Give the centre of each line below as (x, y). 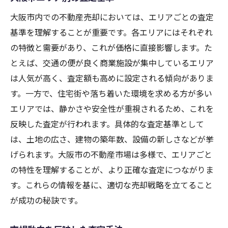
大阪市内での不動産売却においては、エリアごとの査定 (112, 17)
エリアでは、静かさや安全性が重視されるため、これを (112, 109)
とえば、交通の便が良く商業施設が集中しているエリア (112, 63)
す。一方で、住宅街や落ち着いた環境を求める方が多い (111, 93)
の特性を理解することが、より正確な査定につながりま (112, 170)
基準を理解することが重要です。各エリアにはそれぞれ (111, 32)
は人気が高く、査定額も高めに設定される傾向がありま (112, 78)
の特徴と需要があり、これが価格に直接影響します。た (111, 48)
